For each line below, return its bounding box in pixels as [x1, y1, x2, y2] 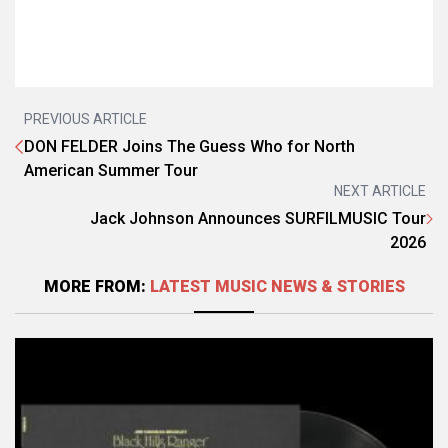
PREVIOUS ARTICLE [24, 111, 147, 128]
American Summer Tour [24, 161, 198, 181]
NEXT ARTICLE [334, 183, 426, 200]
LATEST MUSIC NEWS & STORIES [149, 277, 405, 297]
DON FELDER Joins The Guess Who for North [24, 137, 355, 157]
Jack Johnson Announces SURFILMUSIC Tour [90, 209, 426, 229]
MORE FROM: [43, 277, 150, 297]
